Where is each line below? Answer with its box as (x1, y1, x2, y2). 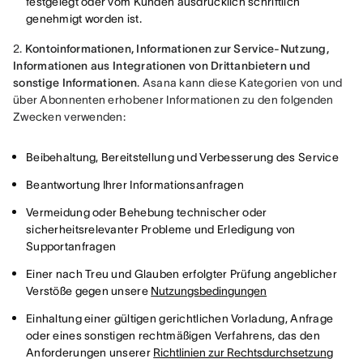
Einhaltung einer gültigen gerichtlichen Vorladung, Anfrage (26, 312, 334, 325)
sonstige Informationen (13, 76, 138, 89)
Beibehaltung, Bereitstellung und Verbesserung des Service (26, 151, 339, 164)
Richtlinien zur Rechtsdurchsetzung (153, 346, 334, 359)
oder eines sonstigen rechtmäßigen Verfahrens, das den (26, 329, 320, 342)
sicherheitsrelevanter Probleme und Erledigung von (26, 223, 296, 236)
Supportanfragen (26, 240, 117, 253)
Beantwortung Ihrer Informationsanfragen (26, 178, 244, 191)
